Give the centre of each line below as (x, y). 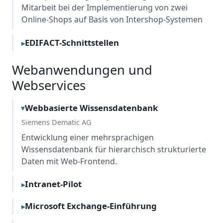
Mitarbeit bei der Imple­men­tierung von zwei (105, 8)
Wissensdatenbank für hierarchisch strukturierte (114, 149)
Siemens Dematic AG (56, 122)
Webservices (49, 86)
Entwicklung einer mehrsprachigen (88, 137)
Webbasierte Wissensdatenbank (91, 108)
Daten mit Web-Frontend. (69, 161)
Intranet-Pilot (53, 184)
